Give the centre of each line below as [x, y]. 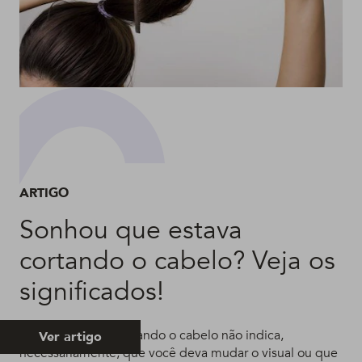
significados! [92, 292]
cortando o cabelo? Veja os [177, 261]
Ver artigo [70, 337]
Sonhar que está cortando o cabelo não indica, [152, 336]
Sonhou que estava [131, 231]
